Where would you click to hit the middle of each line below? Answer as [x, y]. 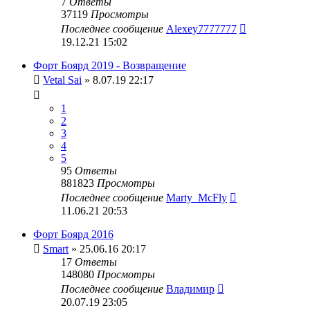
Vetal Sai [62, 80]
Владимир [190, 289]
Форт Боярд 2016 [73, 234]
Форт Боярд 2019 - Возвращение [110, 65]
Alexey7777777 [201, 28]
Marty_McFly [197, 197]
